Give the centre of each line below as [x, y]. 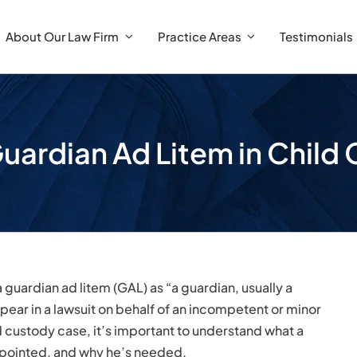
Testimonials [317, 36]
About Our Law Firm [63, 36]
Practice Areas [199, 36]
